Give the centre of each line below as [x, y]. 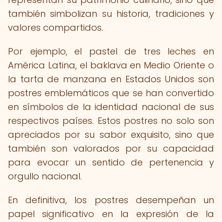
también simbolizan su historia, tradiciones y [111, 14]
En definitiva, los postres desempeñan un [111, 200]
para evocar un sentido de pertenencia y [111, 162]
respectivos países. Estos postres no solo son [111, 121]
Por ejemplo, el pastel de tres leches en [111, 51]
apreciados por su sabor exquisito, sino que [111, 135]
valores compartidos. [55, 28]
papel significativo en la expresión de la [111, 214]
